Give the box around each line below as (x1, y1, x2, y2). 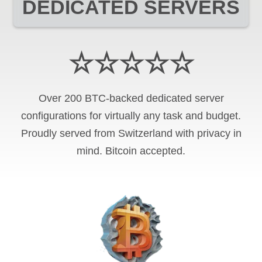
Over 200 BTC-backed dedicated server (38, 92, 224, 104)
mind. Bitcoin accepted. (77, 144, 185, 157)
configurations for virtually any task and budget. (21, 109, 241, 122)
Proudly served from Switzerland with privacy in (20, 127, 242, 139)
